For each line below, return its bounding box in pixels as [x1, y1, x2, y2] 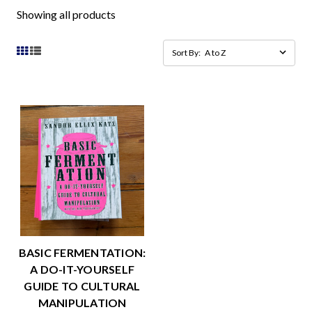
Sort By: [172, 47, 201, 58]
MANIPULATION [38, 296, 127, 309]
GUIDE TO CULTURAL [24, 279, 141, 292]
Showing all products [17, 8, 116, 21]
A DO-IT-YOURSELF [30, 263, 134, 276]
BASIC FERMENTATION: [18, 246, 146, 259]
